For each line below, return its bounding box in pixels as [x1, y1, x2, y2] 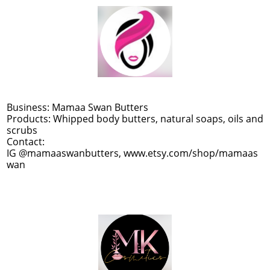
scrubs [7, 124, 37, 137]
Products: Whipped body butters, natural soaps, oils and [7, 112, 263, 125]
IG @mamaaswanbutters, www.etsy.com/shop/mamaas [7, 146, 258, 160]
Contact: [7, 135, 45, 148]
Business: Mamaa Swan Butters [7, 101, 148, 114]
